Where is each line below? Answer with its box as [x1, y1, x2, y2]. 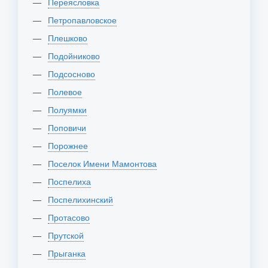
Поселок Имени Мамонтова [54, 157, 157, 169]
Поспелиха [54, 175, 91, 187]
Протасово [54, 211, 90, 223]
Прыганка [54, 247, 86, 259]
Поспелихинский [54, 193, 113, 205]
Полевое [54, 86, 82, 98]
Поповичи [54, 121, 86, 133]
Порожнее [54, 139, 88, 151]
